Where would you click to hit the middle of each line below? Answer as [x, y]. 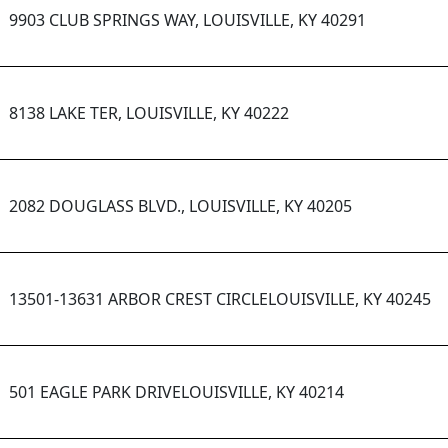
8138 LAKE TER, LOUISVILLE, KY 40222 [149, 113]
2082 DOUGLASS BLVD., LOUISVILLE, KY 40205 [180, 206]
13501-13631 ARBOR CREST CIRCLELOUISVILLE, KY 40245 [220, 299]
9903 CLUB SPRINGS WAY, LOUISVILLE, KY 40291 [187, 20]
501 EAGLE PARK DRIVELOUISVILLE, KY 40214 [176, 392]
